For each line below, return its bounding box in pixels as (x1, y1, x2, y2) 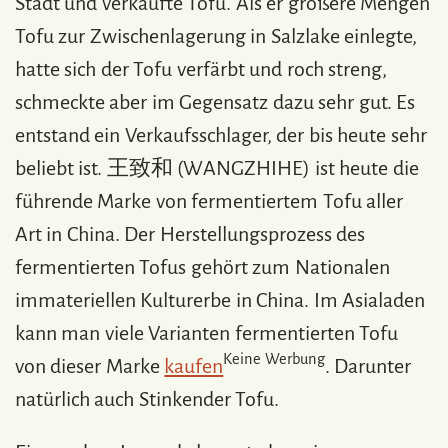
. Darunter (324, 354, 412, 377)
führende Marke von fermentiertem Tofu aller (15, 189, 404, 212)
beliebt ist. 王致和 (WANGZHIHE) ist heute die (15, 156, 419, 179)
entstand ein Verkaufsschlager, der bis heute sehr (15, 123, 427, 146)
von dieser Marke (15, 354, 165, 377)
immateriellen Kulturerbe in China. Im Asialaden (15, 288, 426, 311)
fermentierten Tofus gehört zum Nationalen (15, 255, 390, 278)
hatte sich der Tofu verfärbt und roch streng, (15, 57, 388, 80)
